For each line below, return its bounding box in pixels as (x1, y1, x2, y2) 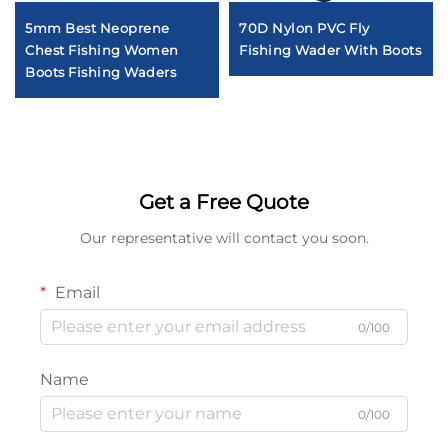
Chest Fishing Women (25, 41, 179, 58)
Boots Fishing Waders (25, 63, 176, 80)
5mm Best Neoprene (25, 19, 170, 36)
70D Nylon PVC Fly (239, 19, 370, 36)
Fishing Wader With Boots (239, 41, 421, 58)
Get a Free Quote (139, 189, 309, 214)
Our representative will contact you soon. (79, 228, 369, 247)
